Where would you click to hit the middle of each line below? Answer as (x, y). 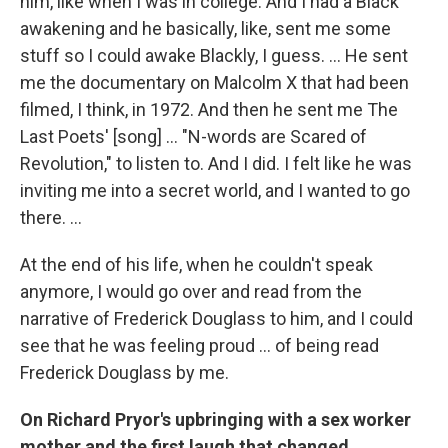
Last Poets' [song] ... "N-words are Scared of (193, 136)
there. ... (51, 217)
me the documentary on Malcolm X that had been (214, 82)
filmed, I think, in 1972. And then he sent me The (209, 109)
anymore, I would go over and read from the (191, 291)
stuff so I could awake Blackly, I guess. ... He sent (214, 55)
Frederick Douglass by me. (124, 372)
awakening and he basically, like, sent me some (205, 28)
